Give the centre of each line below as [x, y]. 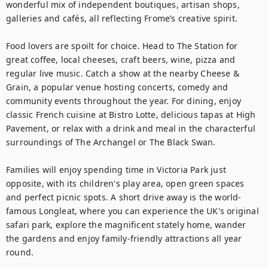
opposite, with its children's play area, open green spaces [125, 183]
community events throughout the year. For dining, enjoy [124, 101]
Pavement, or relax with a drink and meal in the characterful [131, 128]
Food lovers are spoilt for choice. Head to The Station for [122, 46]
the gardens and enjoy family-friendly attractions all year [124, 238]
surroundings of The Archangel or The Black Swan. [111, 142]
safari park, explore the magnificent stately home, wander [126, 225]
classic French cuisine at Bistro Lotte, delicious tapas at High [131, 115]
